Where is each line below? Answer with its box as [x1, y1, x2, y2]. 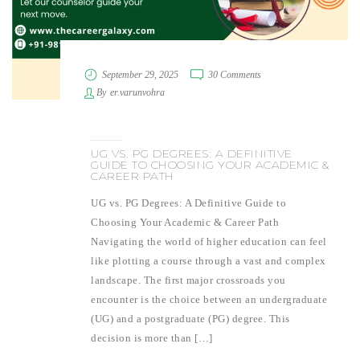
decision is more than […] [91, 332, 213, 345]
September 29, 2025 [102, 69, 178, 81]
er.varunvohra [110, 87, 165, 99]
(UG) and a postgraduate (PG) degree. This [91, 313, 290, 325]
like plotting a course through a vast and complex [91, 255, 326, 268]
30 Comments [208, 69, 261, 81]
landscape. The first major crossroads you [91, 274, 286, 287]
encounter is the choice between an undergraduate [91, 293, 327, 306]
